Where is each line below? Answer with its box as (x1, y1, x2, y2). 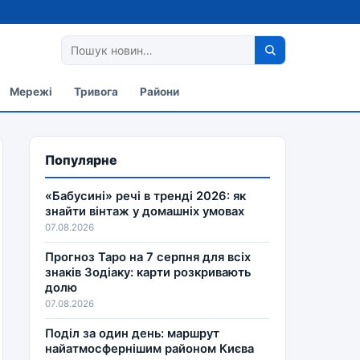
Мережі (10, 85, 53, 99)
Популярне (45, 152, 118, 169)
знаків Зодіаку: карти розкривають (45, 264, 252, 280)
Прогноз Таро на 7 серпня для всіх (45, 249, 252, 264)
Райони (140, 85, 180, 99)
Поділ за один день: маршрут (45, 325, 220, 341)
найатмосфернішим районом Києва (45, 341, 255, 356)
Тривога (74, 85, 119, 99)
